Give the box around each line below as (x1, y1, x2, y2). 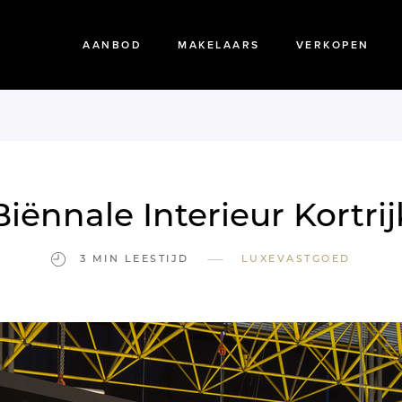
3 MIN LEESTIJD (74, 251, 189, 265)
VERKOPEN (295, 39, 370, 51)
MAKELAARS (178, 39, 260, 51)
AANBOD (83, 39, 142, 51)
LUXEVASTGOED (240, 252, 351, 265)
